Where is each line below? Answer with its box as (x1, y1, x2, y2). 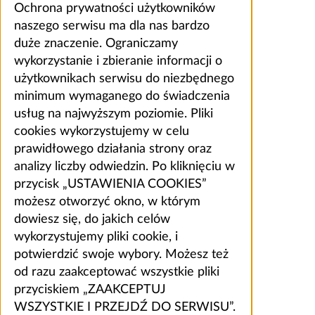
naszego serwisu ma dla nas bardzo (14, 19, 210, 32)
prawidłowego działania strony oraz (14, 142, 212, 155)
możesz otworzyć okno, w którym (14, 195, 200, 208)
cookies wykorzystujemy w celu (14, 124, 189, 138)
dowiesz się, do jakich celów (14, 212, 170, 226)
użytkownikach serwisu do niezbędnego (14, 72, 234, 85)
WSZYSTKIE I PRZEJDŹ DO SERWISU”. (14, 300, 236, 314)
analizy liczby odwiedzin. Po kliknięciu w (14, 160, 235, 173)
